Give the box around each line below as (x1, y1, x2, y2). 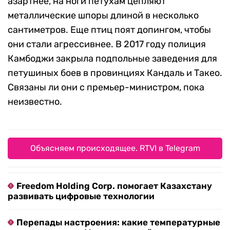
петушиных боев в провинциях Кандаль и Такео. (8, 67, 222, 79)
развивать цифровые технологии (8, 191, 155, 202)
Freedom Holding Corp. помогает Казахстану (16, 181, 212, 191)
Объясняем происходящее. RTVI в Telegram (30, 143, 200, 154)
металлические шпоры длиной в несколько (8, 10, 199, 22)
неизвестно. (8, 96, 62, 108)
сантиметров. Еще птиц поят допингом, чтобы (8, 24, 211, 36)
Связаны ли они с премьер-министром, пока (8, 82, 204, 93)
